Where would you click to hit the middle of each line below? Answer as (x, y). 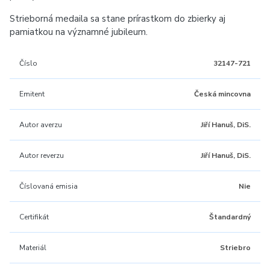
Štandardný (230, 217)
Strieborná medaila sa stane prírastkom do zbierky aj (118, 19)
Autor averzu (41, 125)
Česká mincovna (222, 94)
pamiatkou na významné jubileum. (79, 32)
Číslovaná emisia (49, 186)
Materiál (33, 248)
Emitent (32, 94)
